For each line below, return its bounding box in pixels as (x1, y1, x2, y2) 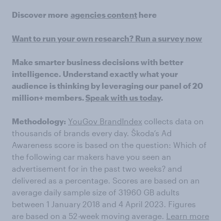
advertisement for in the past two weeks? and (12, 163, 182, 173)
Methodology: (12, 116, 66, 126)
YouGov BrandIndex (68, 116, 142, 126)
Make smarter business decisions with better (12, 57, 184, 67)
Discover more (12, 9, 69, 19)
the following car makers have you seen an (12, 151, 171, 161)
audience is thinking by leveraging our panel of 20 (12, 80, 203, 90)
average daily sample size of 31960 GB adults (12, 187, 180, 197)
